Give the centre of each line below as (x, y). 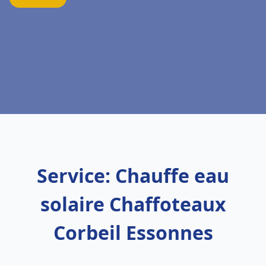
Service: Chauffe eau (133, 175)
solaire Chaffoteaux (133, 204)
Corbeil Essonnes (133, 232)
